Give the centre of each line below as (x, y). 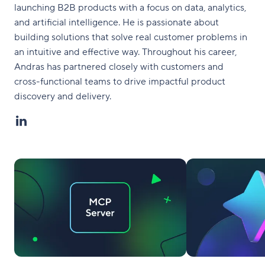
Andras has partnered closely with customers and (119, 67)
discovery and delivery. (63, 96)
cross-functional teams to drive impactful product (120, 81)
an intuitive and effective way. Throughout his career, (125, 52)
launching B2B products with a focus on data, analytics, (130, 7)
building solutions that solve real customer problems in (131, 37)
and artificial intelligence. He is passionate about (117, 22)
